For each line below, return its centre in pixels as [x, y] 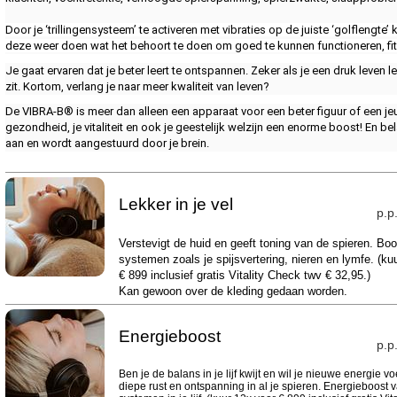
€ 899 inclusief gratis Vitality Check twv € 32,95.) [244, 275]
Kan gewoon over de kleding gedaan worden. [233, 291]
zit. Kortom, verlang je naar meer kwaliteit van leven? [137, 86]
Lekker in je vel [175, 204]
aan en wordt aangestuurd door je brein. [107, 143]
